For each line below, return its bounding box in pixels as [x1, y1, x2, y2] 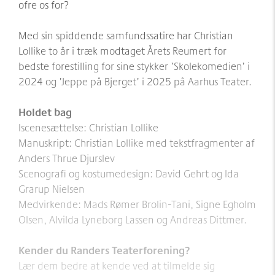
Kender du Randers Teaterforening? [18, 242, 190, 258]
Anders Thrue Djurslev [18, 150, 115, 166]
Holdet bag [18, 104, 72, 120]
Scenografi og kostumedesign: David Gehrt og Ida [18, 165, 239, 181]
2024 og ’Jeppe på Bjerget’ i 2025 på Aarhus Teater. [18, 73, 252, 89]
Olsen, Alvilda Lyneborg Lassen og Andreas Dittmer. [18, 211, 247, 227]
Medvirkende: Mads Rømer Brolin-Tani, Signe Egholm [18, 196, 256, 212]
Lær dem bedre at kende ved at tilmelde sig [18, 257, 215, 273]
